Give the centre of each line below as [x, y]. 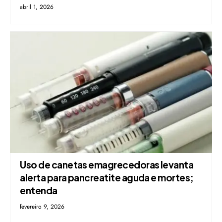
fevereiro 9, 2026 [42, 207]
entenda [39, 191]
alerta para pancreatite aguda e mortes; [107, 178]
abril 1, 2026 [37, 7]
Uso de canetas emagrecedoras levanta [107, 165]
